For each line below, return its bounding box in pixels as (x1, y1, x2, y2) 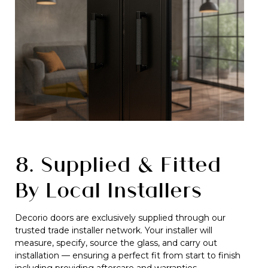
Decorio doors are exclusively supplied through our (15, 212, 226, 223)
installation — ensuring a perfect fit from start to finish (15, 250, 240, 261)
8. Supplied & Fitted (15, 150, 221, 178)
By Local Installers (15, 175, 202, 204)
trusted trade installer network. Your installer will (15, 225, 212, 236)
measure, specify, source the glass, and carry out (15, 237, 217, 248)
